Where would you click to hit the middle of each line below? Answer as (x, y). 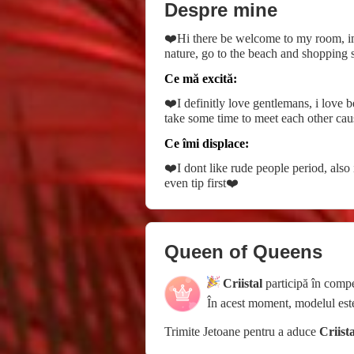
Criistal (243, 283)
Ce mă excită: (201, 78)
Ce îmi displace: (207, 143)
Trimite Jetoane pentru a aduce (242, 331)
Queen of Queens (243, 251)
